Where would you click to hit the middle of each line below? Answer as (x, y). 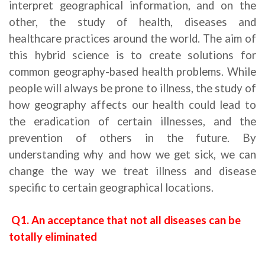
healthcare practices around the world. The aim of (132, 38)
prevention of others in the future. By (132, 138)
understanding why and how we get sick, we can (132, 154)
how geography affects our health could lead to (132, 105)
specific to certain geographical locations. (111, 188)
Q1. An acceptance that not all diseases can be (126, 220)
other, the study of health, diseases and (132, 22)
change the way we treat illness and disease (132, 171)
